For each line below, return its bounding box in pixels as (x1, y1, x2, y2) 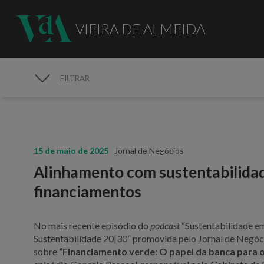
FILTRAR (60, 74, 90, 83)
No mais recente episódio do (34, 219, 151, 231)
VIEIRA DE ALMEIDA (75, 19, 205, 37)
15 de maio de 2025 (34, 145, 109, 156)
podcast (150, 219, 180, 231)
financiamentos (34, 181, 142, 201)
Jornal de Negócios (114, 145, 184, 156)
